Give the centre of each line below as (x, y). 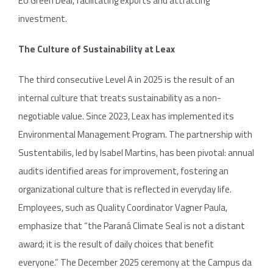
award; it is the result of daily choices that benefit (116, 244)
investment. (43, 18)
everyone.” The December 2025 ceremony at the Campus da (135, 262)
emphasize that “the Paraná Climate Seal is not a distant (132, 225)
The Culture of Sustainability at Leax (97, 49)
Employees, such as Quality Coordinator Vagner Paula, (123, 207)
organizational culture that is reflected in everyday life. (125, 189)
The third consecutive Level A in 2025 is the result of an (126, 79)
